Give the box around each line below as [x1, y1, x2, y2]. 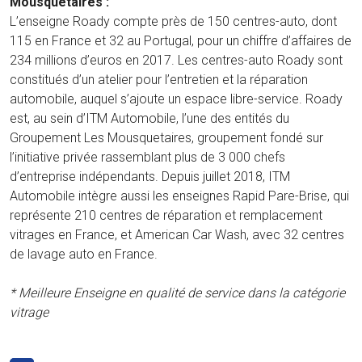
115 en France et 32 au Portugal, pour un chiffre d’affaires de [10, 33, 351, 49]
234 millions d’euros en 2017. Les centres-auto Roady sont [10, 53, 343, 69]
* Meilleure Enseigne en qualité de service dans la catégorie [10, 285, 345, 301]
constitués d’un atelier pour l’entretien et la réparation [10, 72, 308, 88]
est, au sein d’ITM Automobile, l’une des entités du [10, 111, 289, 127]
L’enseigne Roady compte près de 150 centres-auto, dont [10, 14, 337, 30]
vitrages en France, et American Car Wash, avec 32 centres [10, 227, 344, 243]
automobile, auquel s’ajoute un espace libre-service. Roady [10, 91, 343, 107]
